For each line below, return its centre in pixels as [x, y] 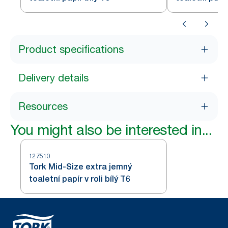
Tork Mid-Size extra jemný [80, 167]
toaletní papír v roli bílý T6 [80, 179]
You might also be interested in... [111, 130]
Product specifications [71, 49]
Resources [43, 106]
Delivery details [53, 78]
